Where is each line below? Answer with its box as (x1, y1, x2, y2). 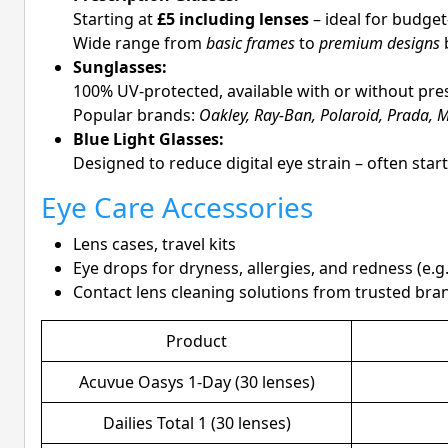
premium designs (319, 32, 440, 55)
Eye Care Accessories (41, 188, 313, 227)
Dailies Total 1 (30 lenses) (102, 412, 291, 435)
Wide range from (73, 32, 206, 55)
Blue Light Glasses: (73, 128, 224, 151)
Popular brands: (73, 104, 199, 127)
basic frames (206, 32, 295, 55)
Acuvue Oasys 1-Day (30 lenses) (78, 371, 315, 394)
